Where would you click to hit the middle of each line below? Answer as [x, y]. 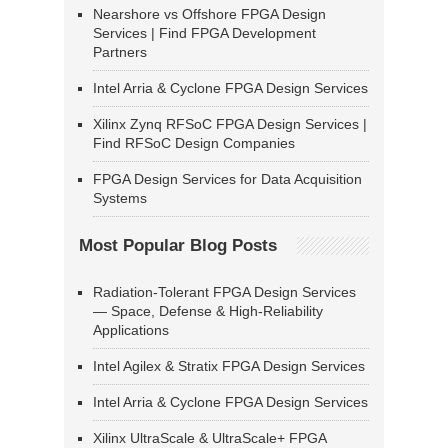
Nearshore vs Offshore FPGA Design [209, 14]
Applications [131, 330]
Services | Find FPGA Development [204, 33]
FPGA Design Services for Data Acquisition [227, 179]
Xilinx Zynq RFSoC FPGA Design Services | [230, 124]
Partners [120, 52]
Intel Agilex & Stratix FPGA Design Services [229, 366]
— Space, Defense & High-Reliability [208, 311]
